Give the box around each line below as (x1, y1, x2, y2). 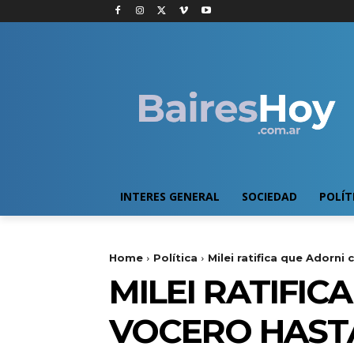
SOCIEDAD (242, 189, 297, 205)
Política (153, 251, 198, 265)
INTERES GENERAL (120, 189, 220, 205)
